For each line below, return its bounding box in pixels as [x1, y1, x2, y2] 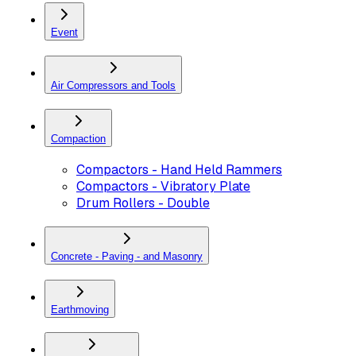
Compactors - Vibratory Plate [76, 178, 250, 195]
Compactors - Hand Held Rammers [76, 161, 282, 179]
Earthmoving [51, 303, 109, 315]
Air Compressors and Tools [51, 79, 176, 91]
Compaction [51, 132, 106, 145]
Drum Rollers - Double [76, 195, 210, 212]
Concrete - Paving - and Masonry [51, 250, 203, 263]
